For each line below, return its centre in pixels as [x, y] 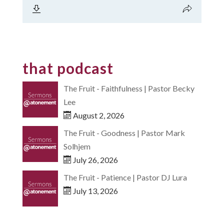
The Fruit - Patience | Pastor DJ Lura [125, 177]
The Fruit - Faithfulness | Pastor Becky [129, 88]
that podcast [68, 68]
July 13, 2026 [94, 191]
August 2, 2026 [98, 115]
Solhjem [77, 146]
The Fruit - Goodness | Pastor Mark [124, 133]
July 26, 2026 [94, 160]
